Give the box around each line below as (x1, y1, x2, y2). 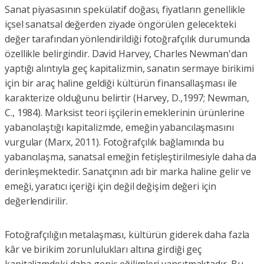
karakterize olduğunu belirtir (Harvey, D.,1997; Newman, (5, 91, 249, 105)
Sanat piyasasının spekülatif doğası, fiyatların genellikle (5, 3, 246, 16)
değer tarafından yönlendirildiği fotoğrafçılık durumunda (5, 32, 250, 46)
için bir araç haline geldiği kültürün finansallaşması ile (5, 77, 237, 90)
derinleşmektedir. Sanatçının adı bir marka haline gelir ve (5, 165, 252, 179)
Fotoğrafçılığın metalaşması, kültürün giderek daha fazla (5, 228, 250, 242)
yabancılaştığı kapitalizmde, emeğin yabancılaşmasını (5, 121, 234, 134)
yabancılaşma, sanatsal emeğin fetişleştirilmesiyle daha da (5, 150, 257, 164)
